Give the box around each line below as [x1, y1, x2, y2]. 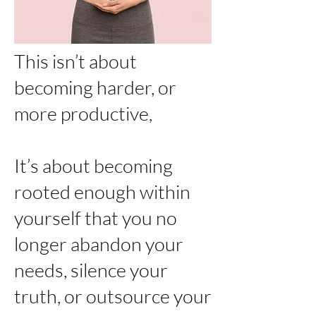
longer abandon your [14, 232, 183, 255]
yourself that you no [14, 206, 177, 229]
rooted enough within [14, 180, 190, 203]
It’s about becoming [14, 154, 173, 177]
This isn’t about [14, 49, 137, 73]
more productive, [14, 102, 152, 125]
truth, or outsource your [14, 284, 212, 308]
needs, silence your [14, 258, 168, 281]
